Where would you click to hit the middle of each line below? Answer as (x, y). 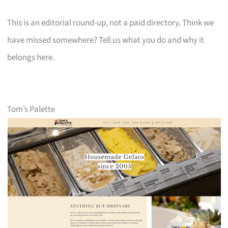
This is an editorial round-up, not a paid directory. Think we (111, 23)
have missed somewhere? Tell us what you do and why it (106, 40)
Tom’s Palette (31, 109)
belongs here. (31, 57)
